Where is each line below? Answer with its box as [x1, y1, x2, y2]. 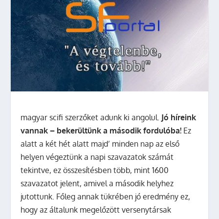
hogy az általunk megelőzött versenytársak [21, 204, 172, 215]
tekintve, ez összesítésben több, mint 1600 [21, 165, 169, 175]
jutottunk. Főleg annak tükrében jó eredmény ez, [21, 191, 191, 201]
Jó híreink [161, 112, 197, 122]
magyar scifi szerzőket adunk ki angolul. [21, 112, 162, 122]
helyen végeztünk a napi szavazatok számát [21, 152, 174, 162]
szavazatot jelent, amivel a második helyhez [21, 178, 174, 188]
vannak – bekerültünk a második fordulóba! [21, 125, 182, 135]
